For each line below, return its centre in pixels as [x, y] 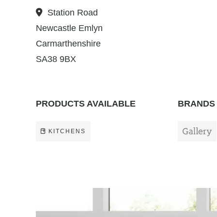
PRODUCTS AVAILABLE [86, 104]
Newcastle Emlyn [69, 28]
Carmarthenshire [68, 44]
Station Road [73, 13]
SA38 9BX [56, 59]
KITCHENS [67, 131]
